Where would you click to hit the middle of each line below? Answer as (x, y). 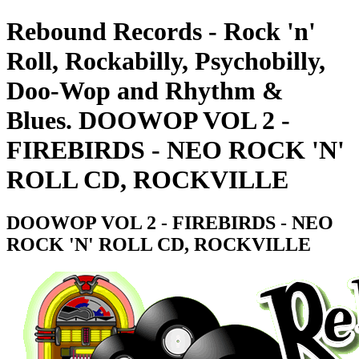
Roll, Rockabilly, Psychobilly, (166, 61)
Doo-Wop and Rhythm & (145, 91)
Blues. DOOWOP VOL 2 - (148, 121)
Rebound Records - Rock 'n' (161, 32)
